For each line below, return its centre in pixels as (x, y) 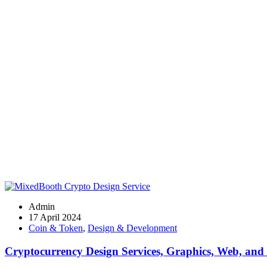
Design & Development (132, 228)
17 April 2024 (55, 217)
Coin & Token (56, 228)
